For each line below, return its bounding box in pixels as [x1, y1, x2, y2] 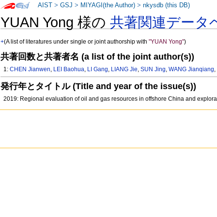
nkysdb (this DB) [143, 2, 190, 9]
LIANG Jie [111, 66, 138, 73]
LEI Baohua [53, 66, 85, 73]
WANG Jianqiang [169, 66, 215, 73]
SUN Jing [140, 66, 166, 73]
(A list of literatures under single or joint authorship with [4, 38, 149, 46]
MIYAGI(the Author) [80, 2, 136, 9]
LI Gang [87, 66, 108, 73]
